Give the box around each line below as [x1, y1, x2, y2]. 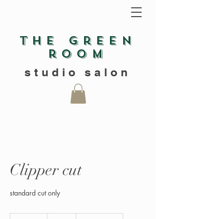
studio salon [24, 66, 131, 79]
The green [20, 33, 136, 48]
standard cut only [10, 188, 60, 197]
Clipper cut [10, 160, 82, 179]
